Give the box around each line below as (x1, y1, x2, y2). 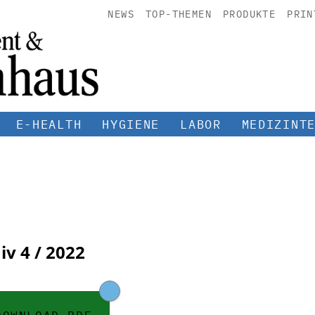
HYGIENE (102, 116, 160, 132)
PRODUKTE (222, 8, 276, 20)
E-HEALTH (15, 116, 82, 132)
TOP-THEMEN (145, 8, 212, 20)
